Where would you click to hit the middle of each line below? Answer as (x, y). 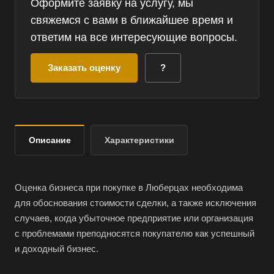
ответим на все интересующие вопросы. (134, 37)
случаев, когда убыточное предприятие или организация (134, 218)
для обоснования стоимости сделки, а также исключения (135, 203)
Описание (50, 140)
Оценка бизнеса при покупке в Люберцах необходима (129, 188)
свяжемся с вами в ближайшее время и (132, 20)
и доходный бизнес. (57, 249)
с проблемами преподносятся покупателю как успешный (135, 234)
